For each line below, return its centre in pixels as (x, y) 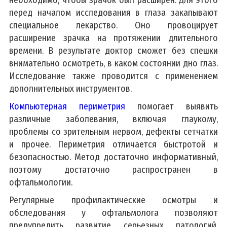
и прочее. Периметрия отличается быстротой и (113, 144)
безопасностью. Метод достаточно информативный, (113, 157)
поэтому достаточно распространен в (113, 169)
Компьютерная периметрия (67, 106)
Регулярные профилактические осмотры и (113, 200)
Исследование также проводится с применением (113, 76)
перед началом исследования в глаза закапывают (113, 12)
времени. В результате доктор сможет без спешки (113, 50)
